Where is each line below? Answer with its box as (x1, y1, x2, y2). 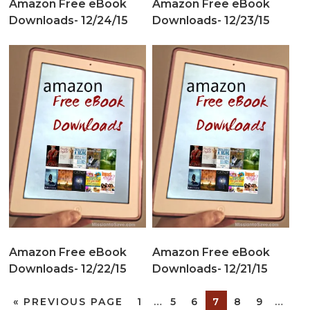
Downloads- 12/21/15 (152, 262, 268, 276)
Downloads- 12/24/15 (9, 13, 129, 27)
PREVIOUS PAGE (23, 295, 123, 309)
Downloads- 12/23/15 (152, 13, 270, 27)
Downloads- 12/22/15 (9, 262, 127, 276)
